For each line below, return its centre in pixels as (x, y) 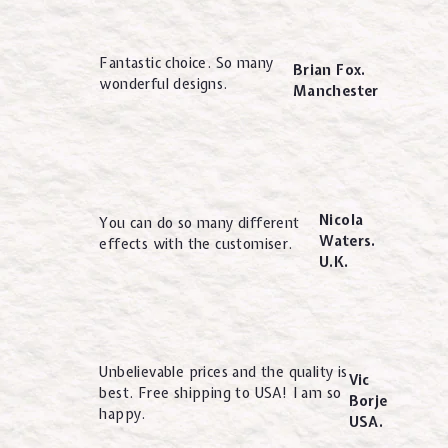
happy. (122, 414)
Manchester (335, 91)
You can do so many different (199, 222)
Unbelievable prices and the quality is (223, 372)
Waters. (347, 240)
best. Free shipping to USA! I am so (220, 393)
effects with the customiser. (196, 243)
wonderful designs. (163, 83)
